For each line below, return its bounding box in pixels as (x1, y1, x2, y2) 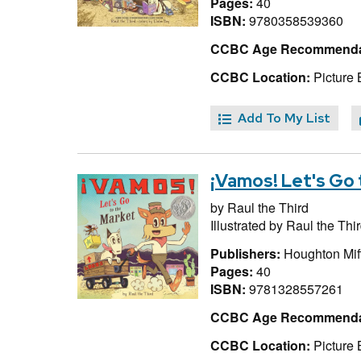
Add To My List (238, 110, 330, 127)
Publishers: (210, 243, 284, 263)
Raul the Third (227, 198, 309, 218)
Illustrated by (210, 216, 286, 235)
